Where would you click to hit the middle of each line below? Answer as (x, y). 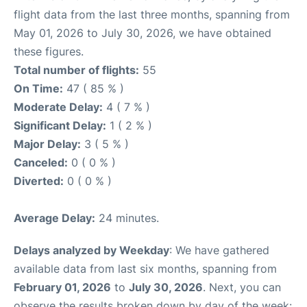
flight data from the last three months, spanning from (152, 14)
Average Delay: (54, 218)
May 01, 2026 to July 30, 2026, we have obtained (143, 33)
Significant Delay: (60, 125)
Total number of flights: (76, 70)
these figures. (49, 51)
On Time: (38, 88)
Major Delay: (47, 144)
